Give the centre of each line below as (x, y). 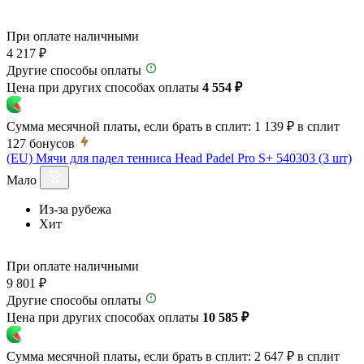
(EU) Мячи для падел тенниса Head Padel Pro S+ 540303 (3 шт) (179, 158)
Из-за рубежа (75, 209)
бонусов (52, 143)
